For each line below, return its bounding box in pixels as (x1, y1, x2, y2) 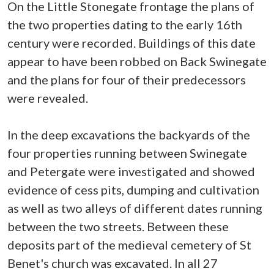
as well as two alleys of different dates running (7, 201, 262, 215)
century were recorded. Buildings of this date (7, 35, 256, 50)
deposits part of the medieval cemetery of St (7, 237, 251, 252)
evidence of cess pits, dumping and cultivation (7, 182, 259, 197)
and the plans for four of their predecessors (7, 72, 246, 87)
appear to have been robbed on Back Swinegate (7, 54, 267, 68)
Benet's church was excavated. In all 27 (7, 256, 218, 270)
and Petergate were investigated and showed (7, 164, 255, 179)
